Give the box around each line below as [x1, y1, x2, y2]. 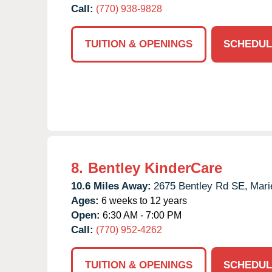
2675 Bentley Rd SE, [154, 180, 248, 192]
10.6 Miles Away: [71, 180, 151, 192]
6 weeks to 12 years [99, 195, 187, 206]
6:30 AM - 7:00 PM [100, 209, 182, 220]
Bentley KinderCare [88, 159, 222, 176]
